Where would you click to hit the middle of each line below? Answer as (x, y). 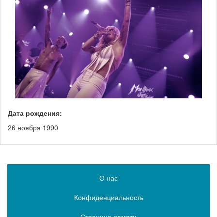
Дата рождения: (35, 113)
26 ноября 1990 (33, 128)
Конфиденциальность (108, 197)
